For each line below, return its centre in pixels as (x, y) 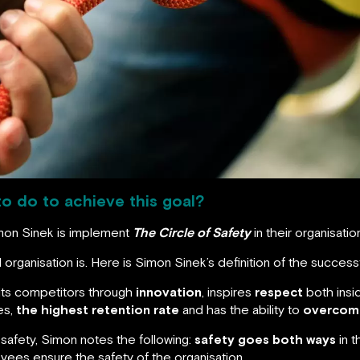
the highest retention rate (98, 310)
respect (279, 292)
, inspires (228, 292)
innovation (169, 292)
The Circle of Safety (192, 233)
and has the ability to (241, 310)
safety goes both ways (265, 340)
